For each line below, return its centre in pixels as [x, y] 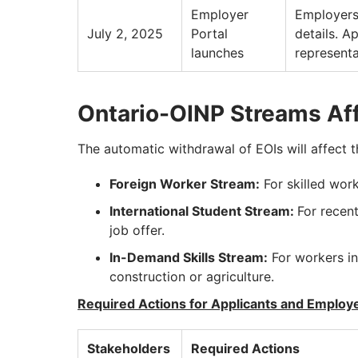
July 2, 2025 [125, 34]
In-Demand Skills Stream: [189, 258]
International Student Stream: [203, 211]
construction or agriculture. [192, 277]
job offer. [137, 231]
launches [217, 53]
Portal [209, 34]
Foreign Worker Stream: [185, 184]
